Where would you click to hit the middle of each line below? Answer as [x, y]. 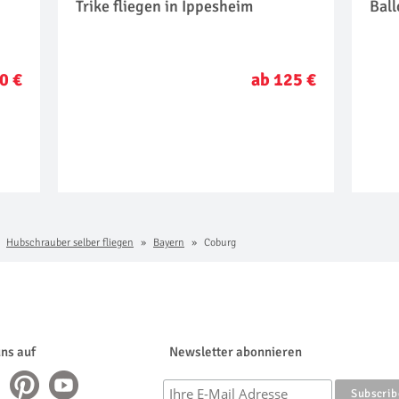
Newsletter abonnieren [236, 351]
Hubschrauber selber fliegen [70, 242]
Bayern [169, 242]
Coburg [219, 242]
